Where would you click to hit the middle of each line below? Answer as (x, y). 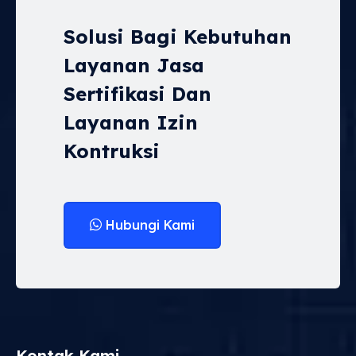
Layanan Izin (131, 122)
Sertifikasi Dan (137, 93)
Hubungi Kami (150, 224)
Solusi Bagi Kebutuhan (178, 36)
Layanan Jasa (134, 65)
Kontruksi (112, 151)
